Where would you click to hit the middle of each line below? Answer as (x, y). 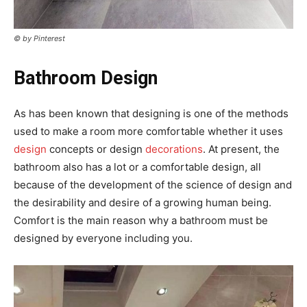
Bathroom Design (86, 78)
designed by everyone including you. (103, 238)
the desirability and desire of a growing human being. (143, 203)
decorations (174, 149)
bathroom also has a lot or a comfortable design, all (137, 167)
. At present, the (241, 149)
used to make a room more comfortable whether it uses (148, 132)
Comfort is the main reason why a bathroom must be (141, 221)
